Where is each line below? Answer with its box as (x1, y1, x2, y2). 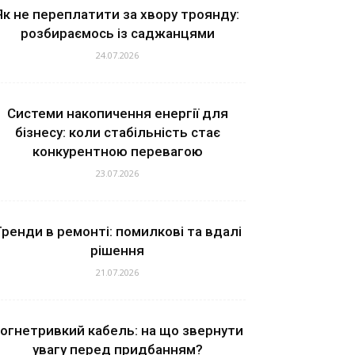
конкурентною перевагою (32, 143, 203, 160)
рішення (90, 242, 144, 259)
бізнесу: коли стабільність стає (14, 124, 220, 141)
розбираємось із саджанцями (20, 25, 215, 42)
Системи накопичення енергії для (6, 105, 228, 122)
